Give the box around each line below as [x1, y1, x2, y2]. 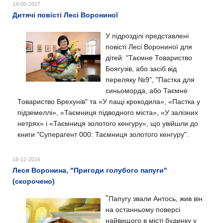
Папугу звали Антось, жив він [109, 195, 203, 203]
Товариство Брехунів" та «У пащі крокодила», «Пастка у [17, 98, 200, 106]
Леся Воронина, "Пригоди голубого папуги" [12, 166, 167, 174]
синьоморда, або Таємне [106, 87, 188, 95]
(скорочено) [12, 177, 55, 185]
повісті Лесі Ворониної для [106, 43, 192, 51]
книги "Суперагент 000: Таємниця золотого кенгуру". [17, 130, 189, 138]
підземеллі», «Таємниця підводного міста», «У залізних [17, 109, 198, 116]
